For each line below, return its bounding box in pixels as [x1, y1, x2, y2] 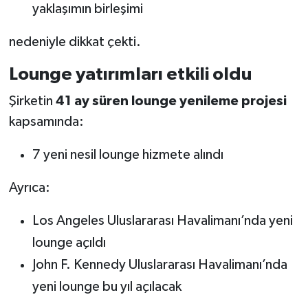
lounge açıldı [32, 236, 106, 250]
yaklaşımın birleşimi [32, 1, 143, 16]
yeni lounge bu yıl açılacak [32, 280, 181, 294]
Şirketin [8, 94, 56, 109]
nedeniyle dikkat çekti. [8, 34, 141, 49]
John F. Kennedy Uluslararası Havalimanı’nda [32, 258, 287, 272]
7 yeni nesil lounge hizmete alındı [32, 148, 223, 162]
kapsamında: [8, 115, 84, 129]
